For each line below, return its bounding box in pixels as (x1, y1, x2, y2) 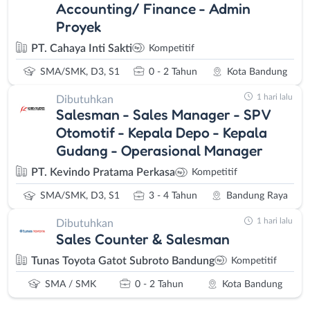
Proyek (56, 17, 101, 35)
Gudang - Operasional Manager (56, 141, 263, 160)
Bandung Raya (226, 191, 288, 201)
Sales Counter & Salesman (56, 229, 230, 248)
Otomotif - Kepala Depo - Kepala (56, 123, 267, 142)
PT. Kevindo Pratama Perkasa (31, 167, 175, 179)
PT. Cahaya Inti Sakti (31, 42, 132, 54)
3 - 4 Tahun (148, 191, 197, 201)
